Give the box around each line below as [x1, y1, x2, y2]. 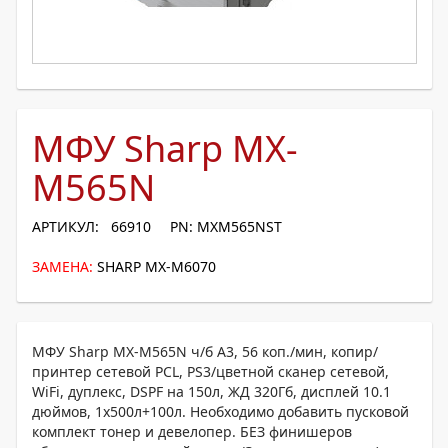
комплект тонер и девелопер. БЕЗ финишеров [32, 422, 352, 441]
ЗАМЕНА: [32, 257, 93, 276]
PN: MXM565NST [170, 217, 282, 236]
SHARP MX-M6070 [97, 257, 216, 276]
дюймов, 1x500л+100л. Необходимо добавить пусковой [32, 402, 409, 421]
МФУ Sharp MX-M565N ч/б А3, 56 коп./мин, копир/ [32, 342, 378, 361]
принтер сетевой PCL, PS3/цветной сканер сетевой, [32, 362, 389, 381]
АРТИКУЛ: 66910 [32, 217, 151, 236]
